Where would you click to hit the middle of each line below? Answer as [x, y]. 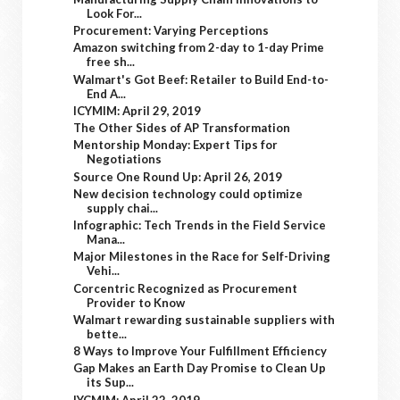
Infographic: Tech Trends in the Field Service [200, 225]
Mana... [106, 239]
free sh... [111, 62]
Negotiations [125, 159]
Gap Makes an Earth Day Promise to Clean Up [200, 368]
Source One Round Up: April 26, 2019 [178, 176]
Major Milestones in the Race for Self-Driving [202, 257]
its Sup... [111, 383]
